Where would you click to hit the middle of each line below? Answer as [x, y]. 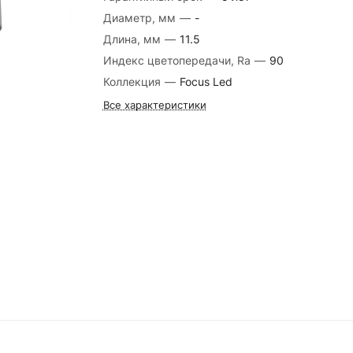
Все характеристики [154, 105]
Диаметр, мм [141, 18]
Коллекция [133, 82]
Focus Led [206, 82]
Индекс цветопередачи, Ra [178, 60]
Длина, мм [133, 39]
